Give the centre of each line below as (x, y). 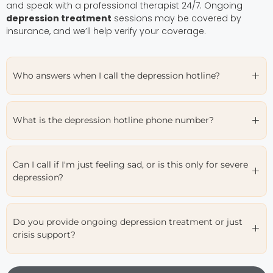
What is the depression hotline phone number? (113, 120)
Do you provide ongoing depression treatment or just (128, 222)
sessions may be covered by (176, 18)
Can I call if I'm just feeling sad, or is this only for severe (130, 164)
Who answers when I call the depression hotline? (116, 75)
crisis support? (44, 234)
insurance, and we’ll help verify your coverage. (106, 31)
